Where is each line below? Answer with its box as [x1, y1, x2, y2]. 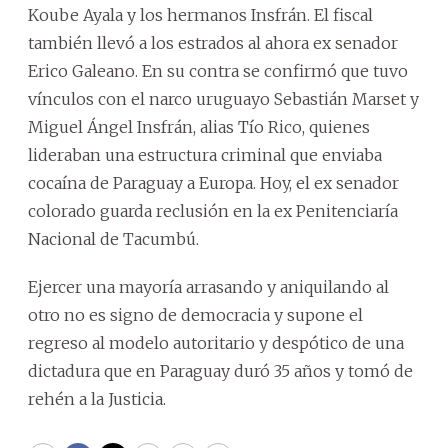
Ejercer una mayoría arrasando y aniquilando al [28, 277, 389, 297]
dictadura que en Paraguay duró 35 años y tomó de [28, 361, 413, 381]
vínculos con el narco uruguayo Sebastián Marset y [28, 89, 419, 109]
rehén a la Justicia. [28, 389, 166, 409]
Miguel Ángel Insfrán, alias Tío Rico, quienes [28, 117, 370, 137]
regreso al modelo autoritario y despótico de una [28, 333, 404, 353]
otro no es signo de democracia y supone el [28, 305, 363, 325]
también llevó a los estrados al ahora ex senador [28, 33, 398, 53]
